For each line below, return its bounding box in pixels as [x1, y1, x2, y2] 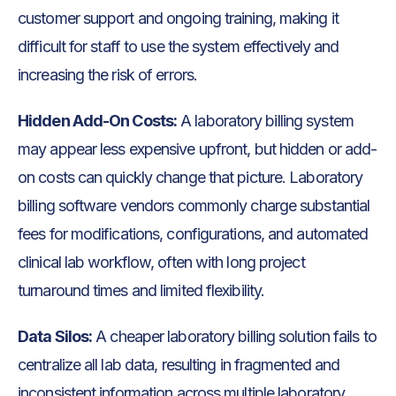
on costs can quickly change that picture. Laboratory [18, 168, 363, 187]
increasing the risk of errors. [18, 65, 198, 85]
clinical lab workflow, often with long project [18, 253, 305, 272]
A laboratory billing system [177, 111, 354, 131]
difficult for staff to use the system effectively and [18, 37, 339, 57]
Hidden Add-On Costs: [18, 111, 177, 131]
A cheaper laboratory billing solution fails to [92, 327, 377, 346]
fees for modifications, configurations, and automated [18, 225, 369, 244]
